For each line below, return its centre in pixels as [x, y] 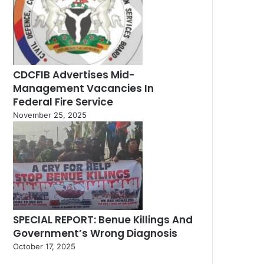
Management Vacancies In [83, 89]
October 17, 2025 [44, 247]
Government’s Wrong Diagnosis [95, 234]
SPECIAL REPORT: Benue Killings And [103, 220]
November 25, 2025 [50, 115]
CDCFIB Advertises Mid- [74, 75]
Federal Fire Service [63, 102]
